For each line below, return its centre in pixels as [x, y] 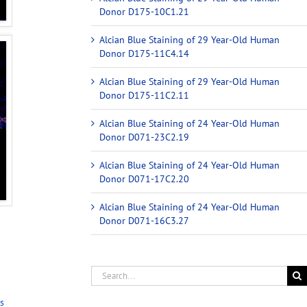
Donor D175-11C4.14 [145, 53]
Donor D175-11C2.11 [145, 95]
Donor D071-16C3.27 [145, 220]
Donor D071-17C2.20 [145, 179]
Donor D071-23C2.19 [145, 137]
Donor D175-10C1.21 [145, 11]
